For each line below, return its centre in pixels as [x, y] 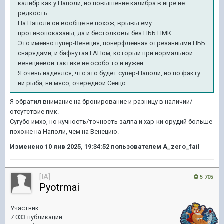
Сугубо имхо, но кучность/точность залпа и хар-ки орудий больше [111, 122]
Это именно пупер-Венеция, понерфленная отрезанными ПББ [112, 43]
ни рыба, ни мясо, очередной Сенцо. [73, 83]
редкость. [33, 13]
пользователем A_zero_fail [155, 147]
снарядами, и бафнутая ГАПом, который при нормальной [105, 53]
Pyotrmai [59, 187]
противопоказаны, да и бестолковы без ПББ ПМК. [95, 33]
